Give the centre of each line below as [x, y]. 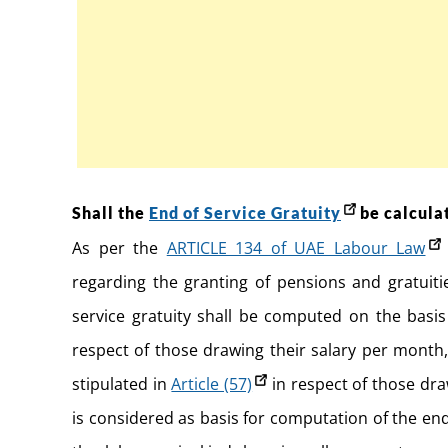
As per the [119, 247]
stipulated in [122, 383]
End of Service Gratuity [245, 212]
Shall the [110, 212]
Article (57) [212, 383]
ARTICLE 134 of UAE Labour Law [296, 247]
